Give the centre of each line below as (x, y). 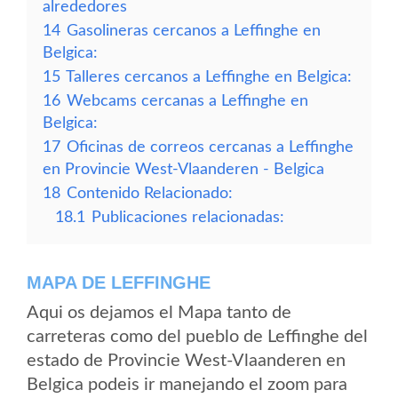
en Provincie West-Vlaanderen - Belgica (183, 169)
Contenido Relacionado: (150, 193)
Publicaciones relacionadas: (188, 217)
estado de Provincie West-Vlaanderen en (186, 361)
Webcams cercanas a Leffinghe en (187, 101)
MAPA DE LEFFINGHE (119, 283)
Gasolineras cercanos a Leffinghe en (194, 31)
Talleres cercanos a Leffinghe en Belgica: (209, 77)
